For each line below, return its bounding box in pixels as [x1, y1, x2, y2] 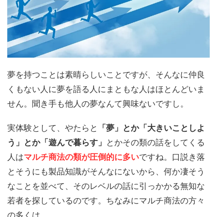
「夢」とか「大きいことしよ [98, 123, 205, 133]
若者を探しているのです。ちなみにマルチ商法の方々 [7, 195, 205, 205]
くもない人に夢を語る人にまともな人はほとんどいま [7, 84, 205, 94]
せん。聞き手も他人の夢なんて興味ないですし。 [7, 98, 188, 108]
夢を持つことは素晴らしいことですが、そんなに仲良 [7, 69, 205, 79]
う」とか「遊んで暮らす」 [7, 137, 106, 147]
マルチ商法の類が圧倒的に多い [24, 152, 139, 162]
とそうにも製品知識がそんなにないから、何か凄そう [7, 166, 205, 176]
